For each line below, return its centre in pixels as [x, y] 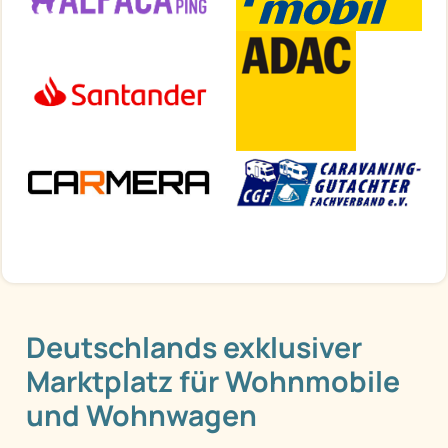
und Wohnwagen [141, 416]
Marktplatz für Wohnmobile [213, 382]
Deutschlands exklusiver [194, 348]
